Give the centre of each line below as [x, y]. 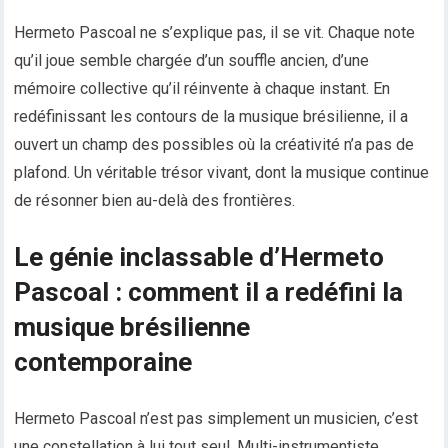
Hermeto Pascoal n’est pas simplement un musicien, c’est [216, 419]
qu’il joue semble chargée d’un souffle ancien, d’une [192, 61]
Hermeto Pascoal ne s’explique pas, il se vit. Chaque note [215, 33]
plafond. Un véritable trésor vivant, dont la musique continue [222, 173]
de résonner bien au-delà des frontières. [155, 201]
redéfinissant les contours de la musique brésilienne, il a [211, 117]
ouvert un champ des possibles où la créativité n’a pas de [214, 145]
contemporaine [103, 362]
